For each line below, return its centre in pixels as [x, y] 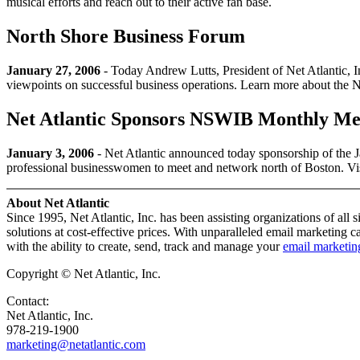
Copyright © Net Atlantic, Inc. [84, 273]
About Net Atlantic [58, 202]
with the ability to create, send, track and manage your [145, 246]
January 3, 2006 [50, 153]
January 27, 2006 [53, 70]
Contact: [28, 301]
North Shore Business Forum [126, 36]
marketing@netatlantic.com [76, 344]
